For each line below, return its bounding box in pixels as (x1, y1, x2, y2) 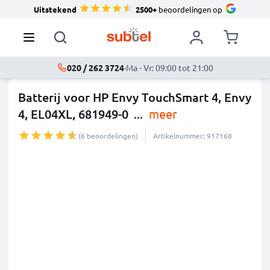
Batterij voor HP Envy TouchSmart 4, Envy (18, 89, 251, 105)
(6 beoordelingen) (78, 131, 138, 140)
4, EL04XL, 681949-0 (18, 106, 128, 122)
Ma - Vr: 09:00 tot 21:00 (125, 62, 213, 73)
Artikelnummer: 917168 (153, 131, 232, 140)
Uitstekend (33, 4, 77, 14)
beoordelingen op (156, 4, 222, 14)
